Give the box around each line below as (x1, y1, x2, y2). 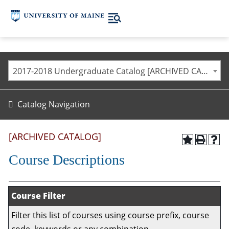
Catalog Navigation (17, 99, 90, 110)
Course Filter (11, 190, 65, 201)
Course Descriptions (9, 152, 125, 168)
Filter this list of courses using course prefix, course (11, 210, 209, 221)
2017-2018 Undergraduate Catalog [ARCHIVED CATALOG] (201, 65, 208, 77)
